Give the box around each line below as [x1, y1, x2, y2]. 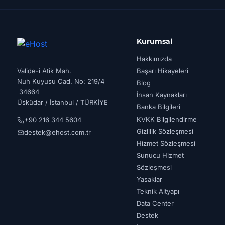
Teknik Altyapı [137, 187, 180, 195]
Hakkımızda [137, 55, 172, 63]
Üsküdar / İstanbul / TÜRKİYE [17, 98, 108, 106]
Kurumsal [137, 37, 173, 46]
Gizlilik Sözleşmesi [137, 127, 194, 135]
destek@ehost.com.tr [24, 128, 91, 136]
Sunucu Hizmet [137, 151, 184, 159]
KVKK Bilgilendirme [137, 115, 197, 123]
